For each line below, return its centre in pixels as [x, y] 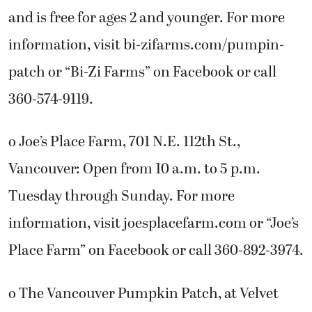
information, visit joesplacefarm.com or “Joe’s [154, 224]
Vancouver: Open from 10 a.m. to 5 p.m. [134, 170]
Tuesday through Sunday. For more [122, 197]
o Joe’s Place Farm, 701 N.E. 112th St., [124, 142]
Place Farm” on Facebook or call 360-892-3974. [156, 251]
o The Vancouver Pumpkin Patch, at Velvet [143, 294]
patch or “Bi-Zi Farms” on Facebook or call [142, 72]
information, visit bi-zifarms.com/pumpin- [146, 45]
